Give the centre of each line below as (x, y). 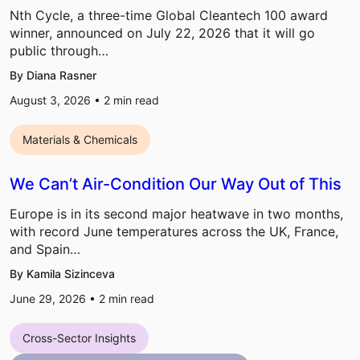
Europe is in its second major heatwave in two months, (176, 214)
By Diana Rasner (53, 76)
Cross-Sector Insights (79, 338)
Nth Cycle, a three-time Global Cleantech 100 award (169, 16)
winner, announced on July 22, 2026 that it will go (162, 33)
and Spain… (45, 250)
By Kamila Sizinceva (62, 274)
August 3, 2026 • (57, 100)
